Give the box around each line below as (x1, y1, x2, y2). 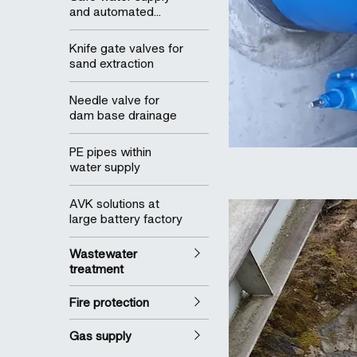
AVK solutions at (69, 194, 159, 212)
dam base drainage (69, 106, 177, 124)
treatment (69, 260, 124, 277)
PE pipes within (69, 143, 151, 160)
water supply (69, 158, 140, 175)
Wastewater (69, 245, 137, 262)
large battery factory (69, 210, 182, 227)
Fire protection (69, 293, 149, 311)
